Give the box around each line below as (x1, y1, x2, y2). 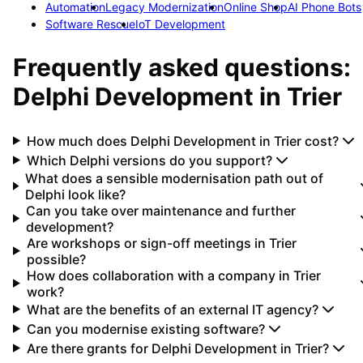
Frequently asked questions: (13, 52, 351, 82)
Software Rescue (45, 16, 135, 31)
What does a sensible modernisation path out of (25, 169, 324, 186)
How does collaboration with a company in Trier (26, 267, 321, 284)
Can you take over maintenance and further (26, 202, 297, 219)
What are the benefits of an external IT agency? (26, 301, 318, 318)
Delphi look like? (25, 186, 126, 203)
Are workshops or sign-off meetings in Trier (26, 234, 297, 251)
